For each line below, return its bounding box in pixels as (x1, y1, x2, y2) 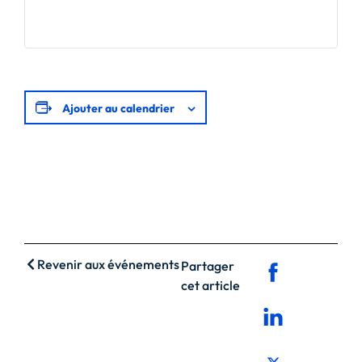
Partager (181, 257, 234, 274)
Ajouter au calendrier (62, 100, 175, 116)
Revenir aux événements (37, 255, 179, 272)
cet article (181, 276, 240, 293)
